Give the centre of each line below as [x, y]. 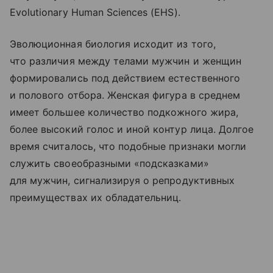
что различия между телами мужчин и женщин [126, 61]
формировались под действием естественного [125, 78]
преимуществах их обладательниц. [96, 198]
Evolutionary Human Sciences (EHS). [95, 12]
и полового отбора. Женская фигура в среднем [125, 95]
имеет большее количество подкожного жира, [124, 112]
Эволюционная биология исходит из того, [113, 44]
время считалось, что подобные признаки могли [128, 147]
